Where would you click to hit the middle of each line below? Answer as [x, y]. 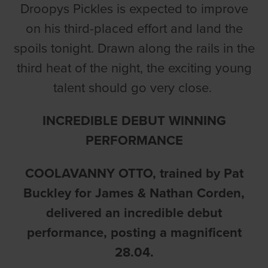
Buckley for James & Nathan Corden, [134, 193]
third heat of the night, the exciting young [134, 68]
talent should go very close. [134, 88]
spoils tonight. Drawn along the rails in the [134, 48]
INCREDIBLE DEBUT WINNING [134, 121]
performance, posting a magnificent [134, 232]
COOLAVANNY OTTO [89, 173]
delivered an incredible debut [134, 213]
